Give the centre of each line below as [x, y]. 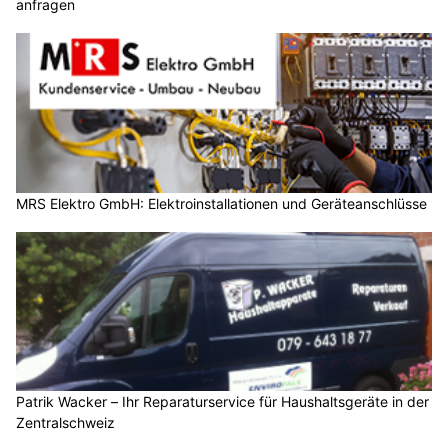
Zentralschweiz [65, 423]
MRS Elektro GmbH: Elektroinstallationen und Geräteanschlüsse [221, 203]
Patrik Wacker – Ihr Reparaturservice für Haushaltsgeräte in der [222, 402]
